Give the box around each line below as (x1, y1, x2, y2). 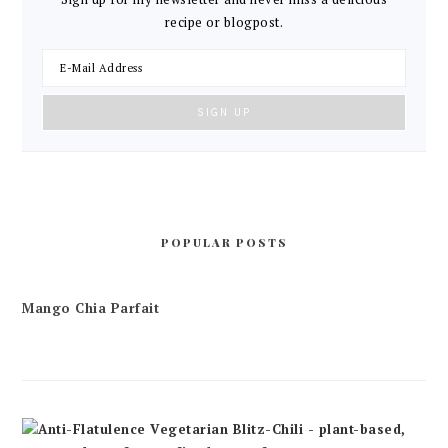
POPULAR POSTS (160, 235, 288, 250)
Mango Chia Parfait (22, 299, 160, 317)
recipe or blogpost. (164, 13, 284, 31)
